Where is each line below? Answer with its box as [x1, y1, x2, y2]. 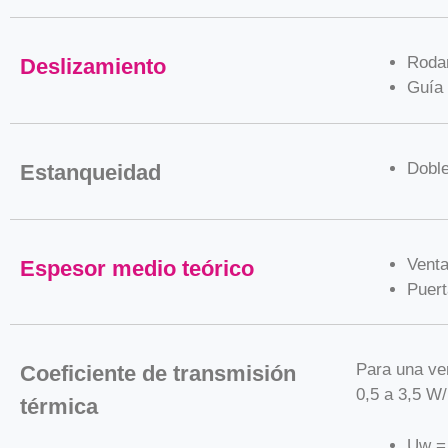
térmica [20, 394, 98, 419]
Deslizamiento [20, 54, 166, 79]
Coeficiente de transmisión [20, 361, 296, 386]
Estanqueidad [20, 159, 161, 185]
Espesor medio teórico [20, 255, 254, 281]
